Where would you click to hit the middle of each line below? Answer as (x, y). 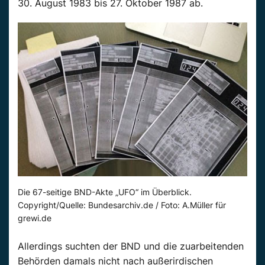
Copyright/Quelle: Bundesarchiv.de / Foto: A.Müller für (122, 205)
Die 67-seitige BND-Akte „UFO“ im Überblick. (105, 192)
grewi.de (35, 218)
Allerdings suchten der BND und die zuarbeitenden (131, 246)
